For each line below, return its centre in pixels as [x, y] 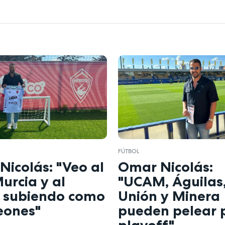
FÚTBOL [129, 151]
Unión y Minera [169, 196]
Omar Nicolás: [166, 166]
